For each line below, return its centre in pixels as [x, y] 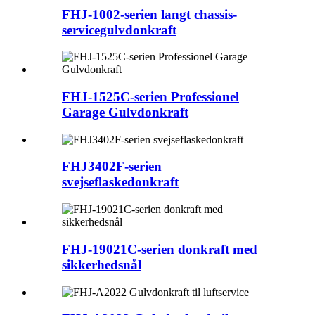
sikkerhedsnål [102, 264]
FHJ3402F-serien [112, 167]
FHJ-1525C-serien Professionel [150, 96]
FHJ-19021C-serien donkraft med [160, 249]
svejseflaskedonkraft [120, 182]
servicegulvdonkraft [119, 30]
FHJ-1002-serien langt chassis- [149, 14]
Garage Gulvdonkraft [125, 112]
